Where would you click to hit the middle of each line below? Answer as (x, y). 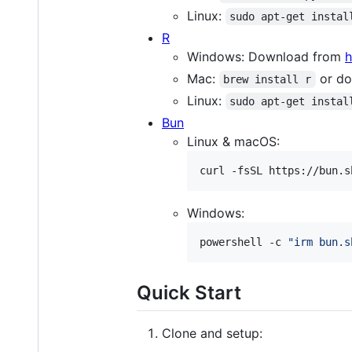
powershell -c (244, 242)
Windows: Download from (266, 56)
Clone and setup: (212, 333)
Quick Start (189, 292)
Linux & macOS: (233, 141)
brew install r (268, 79)
